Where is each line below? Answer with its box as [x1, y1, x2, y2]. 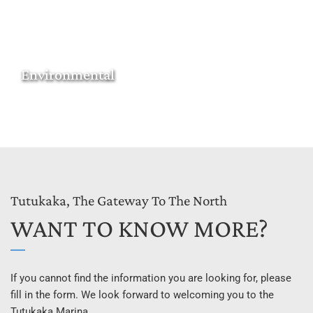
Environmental [21, 65, 115, 83]
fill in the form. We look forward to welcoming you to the [10, 288, 274, 301]
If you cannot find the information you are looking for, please [10, 271, 291, 284]
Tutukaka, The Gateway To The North [10, 191, 227, 209]
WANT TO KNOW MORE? [10, 214, 268, 242]
